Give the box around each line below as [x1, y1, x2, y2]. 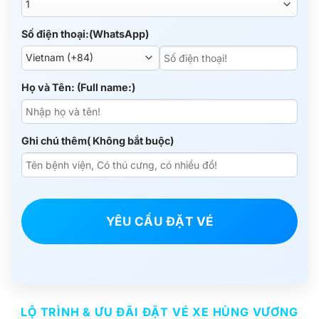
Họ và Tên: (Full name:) [21, 80, 135, 93]
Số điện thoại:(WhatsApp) [21, 27, 149, 40]
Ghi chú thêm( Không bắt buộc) [21, 134, 174, 147]
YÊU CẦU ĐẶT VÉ [105, 214, 214, 229]
